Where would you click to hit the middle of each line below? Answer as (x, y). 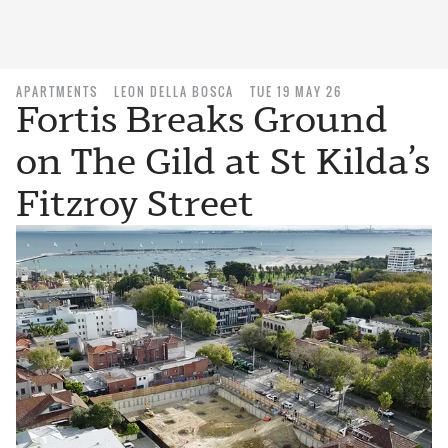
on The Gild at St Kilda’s (223, 161)
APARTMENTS (57, 91)
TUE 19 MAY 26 (296, 91)
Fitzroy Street (135, 203)
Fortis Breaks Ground (202, 119)
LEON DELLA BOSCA (174, 91)
